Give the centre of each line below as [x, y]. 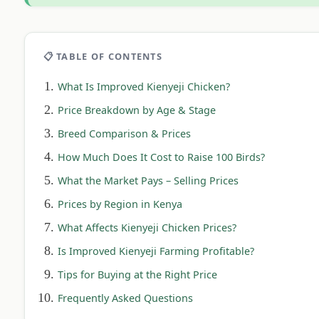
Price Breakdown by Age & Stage [137, 110]
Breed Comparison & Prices [125, 134]
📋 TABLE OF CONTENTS [103, 57]
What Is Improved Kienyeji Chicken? [144, 87]
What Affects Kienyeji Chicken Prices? [147, 228]
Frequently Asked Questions [126, 298]
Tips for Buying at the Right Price [138, 275]
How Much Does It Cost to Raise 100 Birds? [162, 157]
